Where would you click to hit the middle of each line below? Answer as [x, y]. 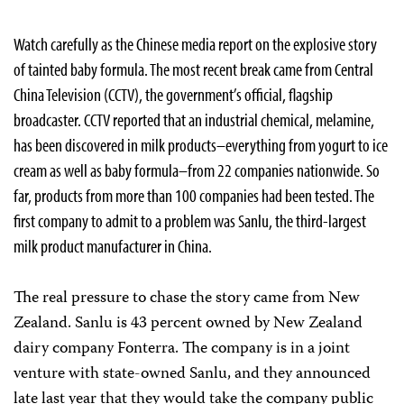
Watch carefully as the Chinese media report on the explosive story [195, 44]
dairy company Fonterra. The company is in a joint [182, 349]
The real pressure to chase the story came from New [187, 298]
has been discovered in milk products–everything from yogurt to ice [201, 145]
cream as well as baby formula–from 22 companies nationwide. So [197, 170]
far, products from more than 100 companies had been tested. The [194, 195]
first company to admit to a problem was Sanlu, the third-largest [190, 220]
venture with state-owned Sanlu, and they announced [192, 374]
